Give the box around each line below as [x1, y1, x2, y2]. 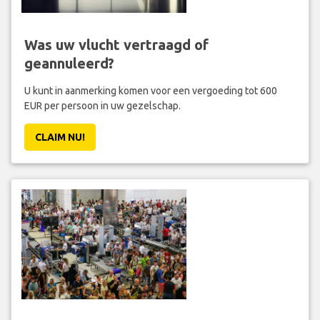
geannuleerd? [24, 54, 114, 71]
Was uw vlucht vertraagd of [24, 36, 209, 53]
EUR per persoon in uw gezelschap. [24, 99, 181, 111]
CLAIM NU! [34, 131, 85, 143]
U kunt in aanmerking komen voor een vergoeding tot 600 [24, 84, 277, 96]
